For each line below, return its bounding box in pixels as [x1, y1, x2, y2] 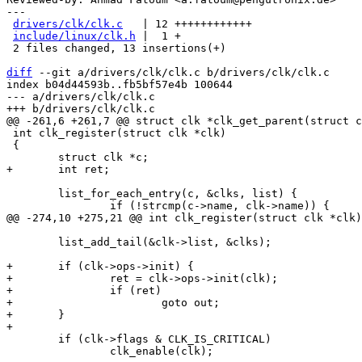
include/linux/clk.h [13, 30, 136, 42]
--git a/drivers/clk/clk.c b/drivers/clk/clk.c [32, 66, 330, 78]
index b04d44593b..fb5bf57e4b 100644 [6, 78, 233, 90]
